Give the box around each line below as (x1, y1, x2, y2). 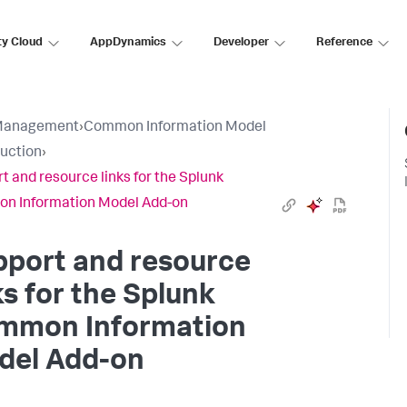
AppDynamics (90, 36, 166, 49)
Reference (316, 36, 372, 49)
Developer (213, 36, 269, 49)
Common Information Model (84, 121, 266, 135)
